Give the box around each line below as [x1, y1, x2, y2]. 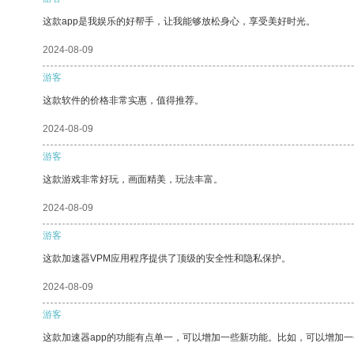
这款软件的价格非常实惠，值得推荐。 [43, 94, 204, 106]
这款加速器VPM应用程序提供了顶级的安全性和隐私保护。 [43, 252, 291, 264]
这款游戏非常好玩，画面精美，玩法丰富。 [43, 173, 223, 185]
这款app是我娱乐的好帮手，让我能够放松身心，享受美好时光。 [43, 15, 315, 27]
